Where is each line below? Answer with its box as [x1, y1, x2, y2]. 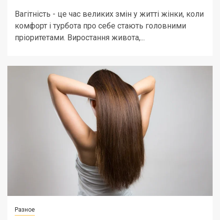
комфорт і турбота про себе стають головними [15, 21, 186, 30]
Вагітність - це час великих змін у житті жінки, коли [15, 9, 204, 19]
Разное [15, 206, 35, 213]
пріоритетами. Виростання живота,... [15, 33, 145, 42]
